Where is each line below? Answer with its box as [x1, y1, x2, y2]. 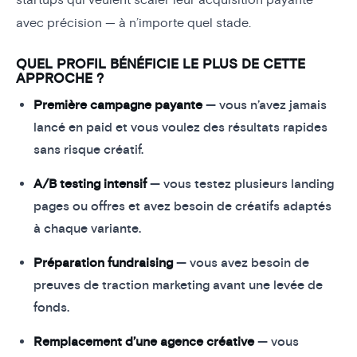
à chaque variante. [33, 220, 142, 237]
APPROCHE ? [16, 70, 104, 88]
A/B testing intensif [33, 175, 147, 192]
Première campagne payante [33, 96, 203, 113]
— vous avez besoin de [173, 254, 310, 271]
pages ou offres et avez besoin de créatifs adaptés [33, 198, 332, 214]
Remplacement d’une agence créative [33, 333, 255, 350]
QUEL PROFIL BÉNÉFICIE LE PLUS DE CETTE [16, 56, 305, 73]
